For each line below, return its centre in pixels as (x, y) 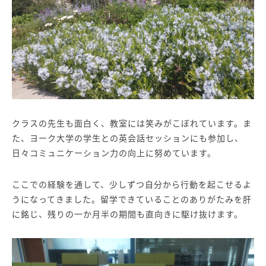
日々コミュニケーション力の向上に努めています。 (114, 153)
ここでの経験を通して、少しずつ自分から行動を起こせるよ (132, 184)
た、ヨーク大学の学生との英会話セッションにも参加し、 (128, 138)
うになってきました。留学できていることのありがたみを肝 (132, 199)
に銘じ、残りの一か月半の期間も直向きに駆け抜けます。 (127, 214)
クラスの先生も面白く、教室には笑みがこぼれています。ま (132, 123)
